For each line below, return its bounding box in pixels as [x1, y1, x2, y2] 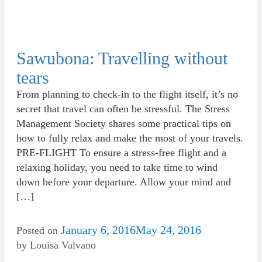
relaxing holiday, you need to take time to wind [16, 161, 218, 173]
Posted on [16, 225, 61, 236]
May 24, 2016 [136, 223, 201, 236]
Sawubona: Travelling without [16, 49, 227, 68]
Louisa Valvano [30, 239, 96, 251]
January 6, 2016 [61, 223, 136, 236]
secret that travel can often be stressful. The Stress [16, 103, 230, 115]
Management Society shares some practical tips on [16, 118, 231, 129]
